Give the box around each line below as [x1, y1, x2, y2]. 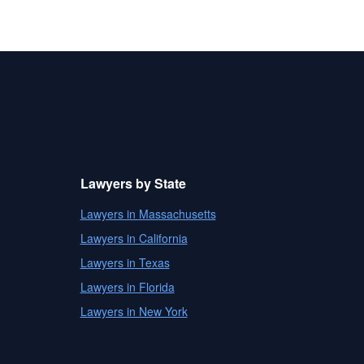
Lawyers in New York [80, 303, 188, 319]
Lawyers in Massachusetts [80, 206, 216, 222]
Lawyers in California [80, 230, 188, 246]
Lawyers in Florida [80, 279, 175, 295]
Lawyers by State [80, 174, 186, 193]
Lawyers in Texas [80, 254, 170, 271]
